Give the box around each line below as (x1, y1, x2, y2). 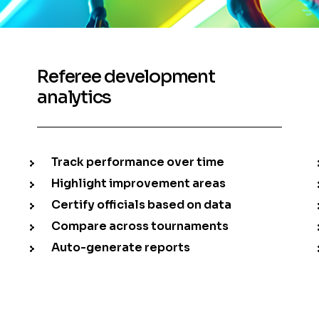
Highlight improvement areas (51, 176, 226, 192)
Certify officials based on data (51, 197, 232, 213)
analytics (37, 86, 112, 109)
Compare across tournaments (51, 219, 229, 234)
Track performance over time (51, 155, 225, 170)
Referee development (37, 66, 215, 88)
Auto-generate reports (51, 240, 191, 256)
